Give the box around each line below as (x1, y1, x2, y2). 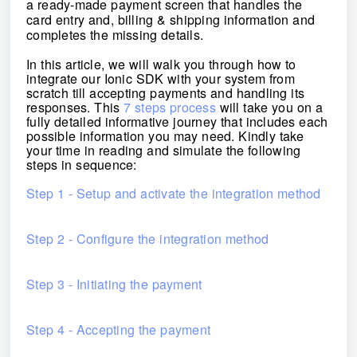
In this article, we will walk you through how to (30, 55, 300, 73)
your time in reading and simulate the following (30, 141, 305, 159)
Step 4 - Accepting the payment (30, 320, 214, 339)
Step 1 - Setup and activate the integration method (30, 184, 329, 202)
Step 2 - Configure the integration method (30, 229, 273, 248)
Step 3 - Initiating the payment (30, 275, 206, 293)
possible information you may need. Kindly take (30, 127, 308, 145)
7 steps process (127, 98, 220, 116)
